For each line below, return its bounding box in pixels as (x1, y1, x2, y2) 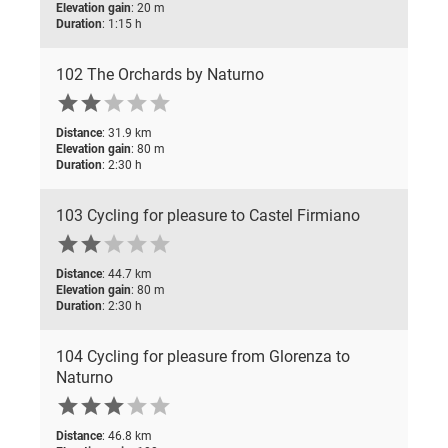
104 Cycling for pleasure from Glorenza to (56, 346, 350, 366)
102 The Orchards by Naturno (56, 64, 264, 84)
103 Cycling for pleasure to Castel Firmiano (56, 205, 360, 225)
